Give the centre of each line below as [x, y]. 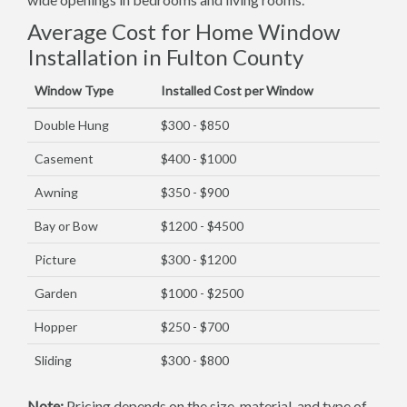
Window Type [74, 90]
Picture [55, 259]
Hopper [56, 327]
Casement [64, 159]
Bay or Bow [66, 226]
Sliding [53, 360]
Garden [56, 293]
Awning [56, 192]
